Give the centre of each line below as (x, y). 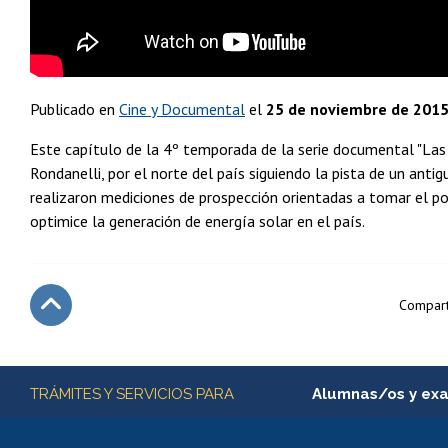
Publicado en (74, 109)
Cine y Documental (182, 109)
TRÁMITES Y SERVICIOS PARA (132, 394)
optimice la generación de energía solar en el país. (197, 221)
